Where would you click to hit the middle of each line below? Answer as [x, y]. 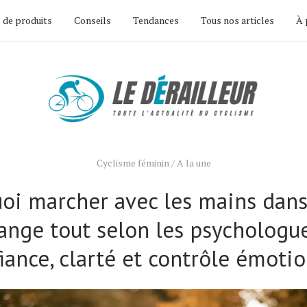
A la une [194, 163]
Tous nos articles [237, 20]
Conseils [93, 20]
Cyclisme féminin [133, 163]
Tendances [156, 20]
